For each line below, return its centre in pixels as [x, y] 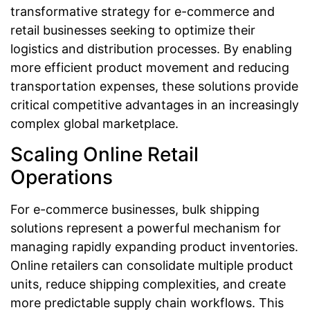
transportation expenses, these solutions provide [154, 86]
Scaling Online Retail [104, 154]
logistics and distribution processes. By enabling [151, 49]
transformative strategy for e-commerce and [143, 12]
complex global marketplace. [94, 124]
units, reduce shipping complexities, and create [148, 284]
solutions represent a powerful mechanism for [146, 228]
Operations [62, 177]
